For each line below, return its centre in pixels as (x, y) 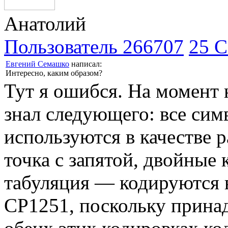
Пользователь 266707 (94, 46)
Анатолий (45, 23)
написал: (85, 64)
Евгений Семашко (37, 64)
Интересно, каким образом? (54, 73)
